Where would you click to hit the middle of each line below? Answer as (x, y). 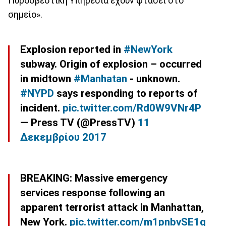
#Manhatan (100, 78)
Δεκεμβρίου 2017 (63, 137)
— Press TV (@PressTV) (79, 122)
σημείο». (25, 14)
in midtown (47, 78)
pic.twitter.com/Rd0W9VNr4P (132, 108)
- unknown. (154, 78)
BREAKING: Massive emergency (94, 178)
